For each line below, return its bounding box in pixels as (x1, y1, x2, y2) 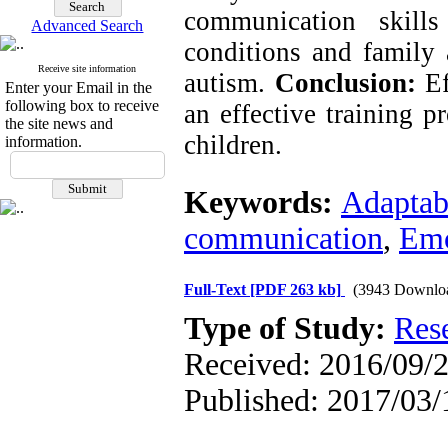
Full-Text (184, 281, 250, 298)
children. (184, 130, 282, 160)
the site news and (5, 115, 113, 132)
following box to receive (5, 97, 159, 114)
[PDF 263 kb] (250, 281, 341, 298)
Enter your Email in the (5, 79, 152, 96)
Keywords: (184, 185, 341, 220)
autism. (184, 68, 265, 98)
